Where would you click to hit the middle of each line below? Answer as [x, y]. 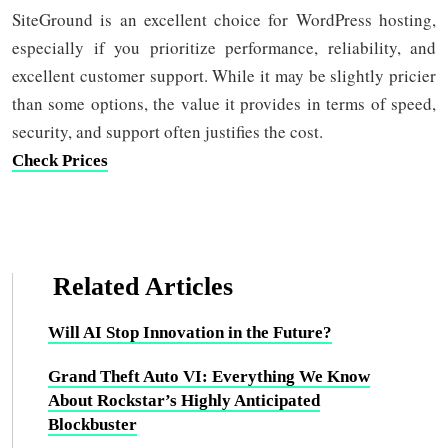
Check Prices [60, 160]
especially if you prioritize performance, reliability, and [224, 47]
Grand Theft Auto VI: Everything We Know [209, 376]
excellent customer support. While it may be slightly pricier [224, 75]
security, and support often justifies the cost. [167, 131]
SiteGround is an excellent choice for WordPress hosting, [224, 19]
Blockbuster [92, 424]
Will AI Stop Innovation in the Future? [190, 332]
